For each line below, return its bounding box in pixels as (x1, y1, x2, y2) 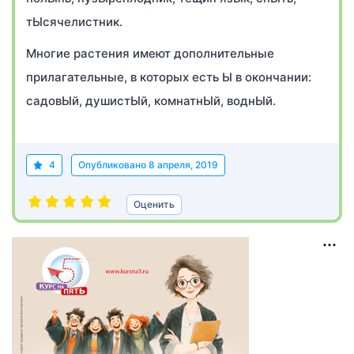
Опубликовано (78, 159, 149, 171)
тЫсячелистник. (26, 14, 122, 29)
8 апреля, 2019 (149, 159, 218, 171)
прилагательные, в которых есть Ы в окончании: (26, 70, 311, 85)
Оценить (134, 198, 175, 210)
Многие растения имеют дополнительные (26, 46, 274, 61)
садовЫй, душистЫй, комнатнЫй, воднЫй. (26, 93, 276, 108)
